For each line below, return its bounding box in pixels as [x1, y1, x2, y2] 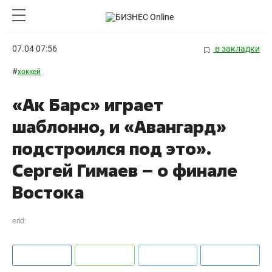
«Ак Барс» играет [12, 93, 163, 117]
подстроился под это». [12, 137, 211, 160]
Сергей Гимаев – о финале [12, 159, 237, 182]
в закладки [213, 44, 260, 53]
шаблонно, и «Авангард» [12, 115, 226, 138]
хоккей [18, 67, 41, 76]
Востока [12, 181, 84, 204]
